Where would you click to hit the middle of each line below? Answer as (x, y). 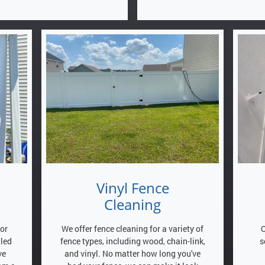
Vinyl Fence (132, 188)
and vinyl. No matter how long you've (132, 254)
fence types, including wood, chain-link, (132, 241)
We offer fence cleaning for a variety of (132, 229)
